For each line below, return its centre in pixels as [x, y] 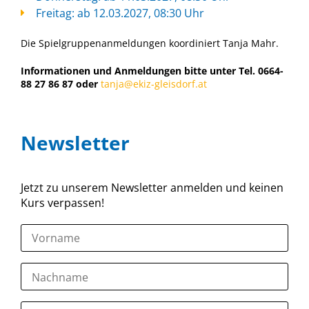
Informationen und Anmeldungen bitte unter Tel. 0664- [152, 70]
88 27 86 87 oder [61, 83]
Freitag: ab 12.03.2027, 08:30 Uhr [120, 13]
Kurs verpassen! [62, 202]
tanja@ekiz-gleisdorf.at [154, 83]
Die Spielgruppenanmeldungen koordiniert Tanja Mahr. [150, 43]
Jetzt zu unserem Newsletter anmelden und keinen [152, 187]
